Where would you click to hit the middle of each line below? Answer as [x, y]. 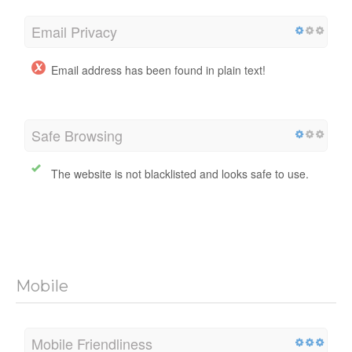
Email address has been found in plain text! [158, 70]
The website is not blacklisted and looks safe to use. [180, 174]
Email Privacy [74, 32]
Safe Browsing [77, 136]
